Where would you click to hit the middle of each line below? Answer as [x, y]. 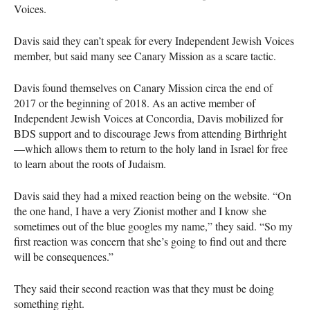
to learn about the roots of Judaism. [90, 163]
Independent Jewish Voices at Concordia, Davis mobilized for [148, 118]
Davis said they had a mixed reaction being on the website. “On [153, 195]
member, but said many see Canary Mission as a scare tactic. [145, 55]
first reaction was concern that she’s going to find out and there [150, 241]
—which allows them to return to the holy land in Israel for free [151, 148]
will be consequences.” [64, 256]
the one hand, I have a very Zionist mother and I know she [140, 210]
